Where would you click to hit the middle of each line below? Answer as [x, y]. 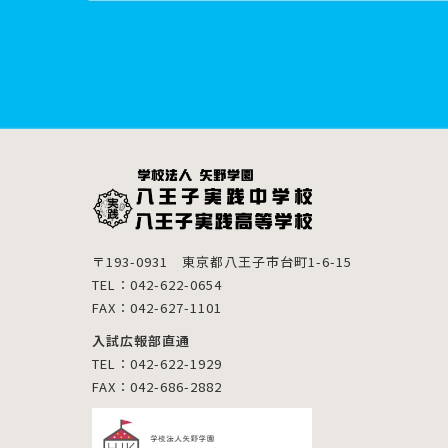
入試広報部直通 [141, 340]
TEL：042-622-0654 [157, 284]
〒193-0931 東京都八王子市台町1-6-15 [222, 261]
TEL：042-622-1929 [157, 363]
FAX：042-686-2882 [157, 386]
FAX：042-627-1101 [157, 307]
